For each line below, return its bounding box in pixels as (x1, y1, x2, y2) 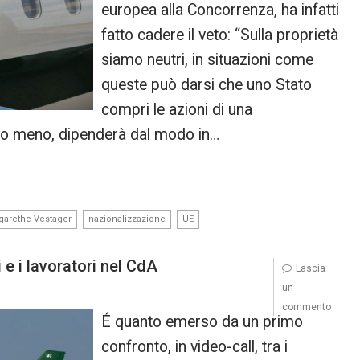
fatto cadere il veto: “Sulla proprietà (101, 26, 339, 44)
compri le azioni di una (101, 100, 253, 119)
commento (281, 301, 331, 313)
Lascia (295, 262, 325, 274)
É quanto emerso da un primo (101, 312, 304, 331)
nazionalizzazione (88, 214, 166, 224)
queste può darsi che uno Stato (101, 76, 313, 94)
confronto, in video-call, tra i (101, 337, 288, 356)
